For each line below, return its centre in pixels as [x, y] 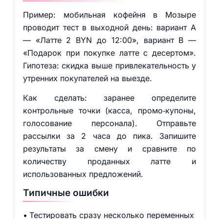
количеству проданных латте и [109, 161]
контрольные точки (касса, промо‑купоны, [109, 110]
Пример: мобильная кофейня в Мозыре [109, 15]
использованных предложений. [83, 174]
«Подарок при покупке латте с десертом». [109, 53]
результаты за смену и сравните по [109, 149]
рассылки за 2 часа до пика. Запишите [109, 136]
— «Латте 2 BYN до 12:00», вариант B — [109, 40]
